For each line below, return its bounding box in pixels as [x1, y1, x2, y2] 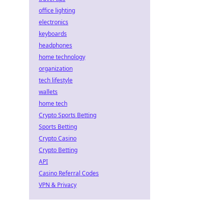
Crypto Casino [39, 134, 77, 142]
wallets [39, 88, 58, 96]
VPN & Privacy [39, 181, 77, 189]
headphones [39, 41, 72, 49]
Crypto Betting [39, 146, 77, 154]
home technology [39, 53, 85, 61]
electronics [39, 18, 68, 26]
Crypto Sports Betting [39, 111, 96, 119]
